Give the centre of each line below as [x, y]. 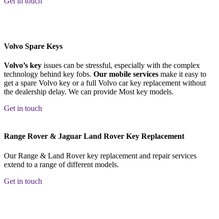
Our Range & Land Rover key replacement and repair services [100, 155]
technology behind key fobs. [49, 74]
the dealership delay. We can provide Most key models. [89, 92]
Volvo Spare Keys [33, 46]
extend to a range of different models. [61, 164]
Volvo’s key [23, 66]
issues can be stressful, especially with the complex [121, 66]
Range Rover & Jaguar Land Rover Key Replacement [94, 136]
